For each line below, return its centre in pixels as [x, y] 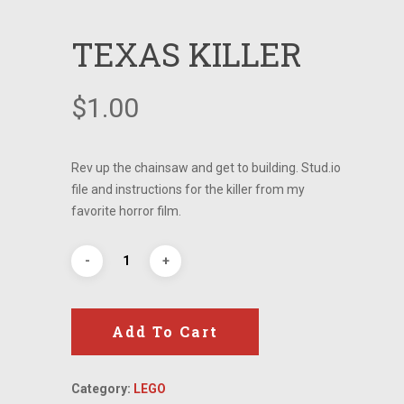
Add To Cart [165, 331]
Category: [102, 389]
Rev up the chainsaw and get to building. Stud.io [206, 168]
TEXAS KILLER [187, 54]
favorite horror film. [126, 211]
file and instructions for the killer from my [188, 189]
